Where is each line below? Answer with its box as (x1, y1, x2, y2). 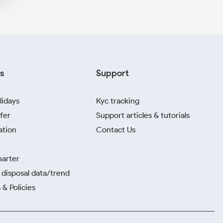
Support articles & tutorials (96, 111, 190, 120)
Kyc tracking (96, 96, 139, 106)
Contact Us (96, 125, 135, 134)
